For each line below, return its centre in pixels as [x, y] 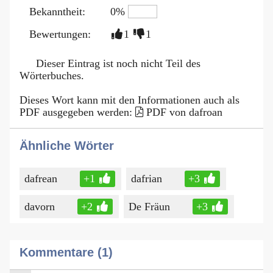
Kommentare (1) [66, 252]
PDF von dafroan [184, 112]
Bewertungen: [60, 34]
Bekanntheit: [57, 11]
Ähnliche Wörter [67, 145]
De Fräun [149, 206]
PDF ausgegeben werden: [77, 112]
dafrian [146, 179]
